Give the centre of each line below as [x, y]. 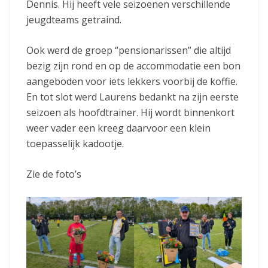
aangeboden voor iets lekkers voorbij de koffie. [132, 81]
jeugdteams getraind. [74, 19]
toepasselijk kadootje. [76, 143]
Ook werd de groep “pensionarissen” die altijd [129, 50]
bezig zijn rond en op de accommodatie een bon [133, 66]
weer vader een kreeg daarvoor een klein [118, 128]
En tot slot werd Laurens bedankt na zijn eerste [133, 97]
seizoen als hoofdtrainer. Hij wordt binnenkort [130, 112]
